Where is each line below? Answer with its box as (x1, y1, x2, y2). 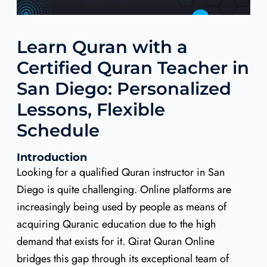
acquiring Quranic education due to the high (16, 216, 216, 232)
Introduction (16, 150, 87, 164)
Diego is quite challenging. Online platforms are (16, 181, 231, 197)
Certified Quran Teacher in (16, 57, 249, 78)
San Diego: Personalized (16, 77, 231, 99)
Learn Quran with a (16, 36, 188, 57)
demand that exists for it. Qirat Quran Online (16, 233, 215, 249)
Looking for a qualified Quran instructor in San (16, 164, 225, 180)
